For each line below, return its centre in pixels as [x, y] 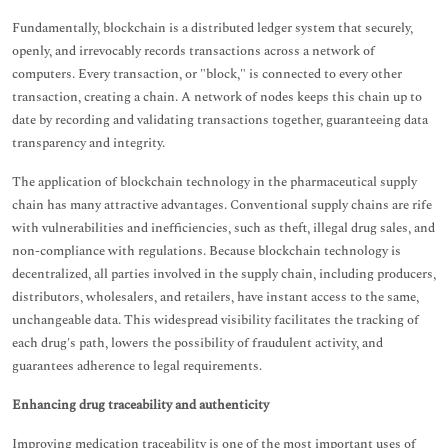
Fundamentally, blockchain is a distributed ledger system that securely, [212, 28]
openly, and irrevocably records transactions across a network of [193, 51]
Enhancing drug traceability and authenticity [140, 405]
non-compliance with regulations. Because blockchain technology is [206, 251]
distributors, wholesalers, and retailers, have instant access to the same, [215, 297]
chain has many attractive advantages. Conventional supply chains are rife [222, 205]
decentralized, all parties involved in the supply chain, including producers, [224, 274]
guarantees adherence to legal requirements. [137, 366]
